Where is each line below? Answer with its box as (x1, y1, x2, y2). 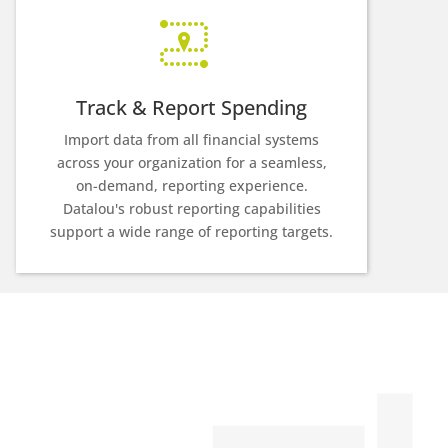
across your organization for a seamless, (56, 152, 327, 172)
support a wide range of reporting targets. (50, 221, 334, 241)
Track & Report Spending (76, 93, 308, 121)
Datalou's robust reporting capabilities (62, 198, 321, 218)
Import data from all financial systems (64, 129, 320, 149)
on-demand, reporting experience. (75, 175, 308, 195)
